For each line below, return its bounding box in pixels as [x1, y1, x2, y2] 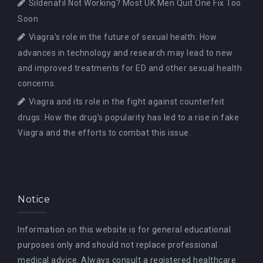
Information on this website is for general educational [18, 224, 231, 234]
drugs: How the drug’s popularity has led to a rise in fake [18, 112, 239, 122]
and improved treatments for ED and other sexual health [18, 63, 242, 73]
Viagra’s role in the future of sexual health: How [28, 32, 217, 42]
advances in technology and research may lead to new [18, 48, 233, 58]
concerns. [18, 78, 56, 88]
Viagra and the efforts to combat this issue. [18, 127, 191, 137]
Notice [18, 193, 50, 205]
